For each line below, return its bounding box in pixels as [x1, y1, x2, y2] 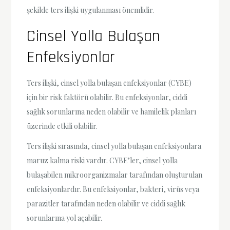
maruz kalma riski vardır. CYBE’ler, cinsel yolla [27, 156, 178, 165]
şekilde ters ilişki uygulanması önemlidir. [27, 5, 155, 15]
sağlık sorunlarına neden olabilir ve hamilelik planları [27, 106, 197, 117]
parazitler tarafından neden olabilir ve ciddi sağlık [27, 199, 186, 208]
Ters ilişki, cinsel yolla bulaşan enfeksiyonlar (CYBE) [27, 78, 192, 88]
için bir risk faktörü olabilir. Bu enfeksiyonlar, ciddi [27, 92, 188, 102]
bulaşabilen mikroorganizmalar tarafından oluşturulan [27, 170, 203, 180]
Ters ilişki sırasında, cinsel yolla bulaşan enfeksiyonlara [27, 141, 202, 151]
